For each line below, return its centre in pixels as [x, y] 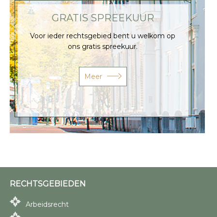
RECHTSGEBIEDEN [48, 184]
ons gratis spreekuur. [103, 46]
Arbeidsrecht [47, 204]
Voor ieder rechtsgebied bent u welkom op [103, 36]
